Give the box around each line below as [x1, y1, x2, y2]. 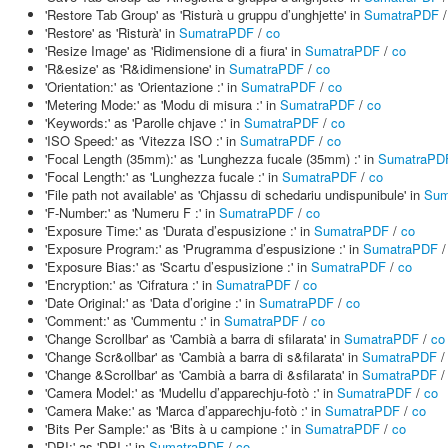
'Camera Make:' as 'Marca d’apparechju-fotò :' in [45, 401, 325, 420]
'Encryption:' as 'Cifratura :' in [45, 275, 216, 294]
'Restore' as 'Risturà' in [45, 23, 179, 42]
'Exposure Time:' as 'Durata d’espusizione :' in [45, 221, 314, 240]
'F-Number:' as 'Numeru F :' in [45, 203, 219, 222]
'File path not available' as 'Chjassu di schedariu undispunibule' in [45, 185, 424, 204]
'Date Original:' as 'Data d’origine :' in [45, 293, 259, 312]
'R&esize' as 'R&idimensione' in [45, 59, 229, 78]
